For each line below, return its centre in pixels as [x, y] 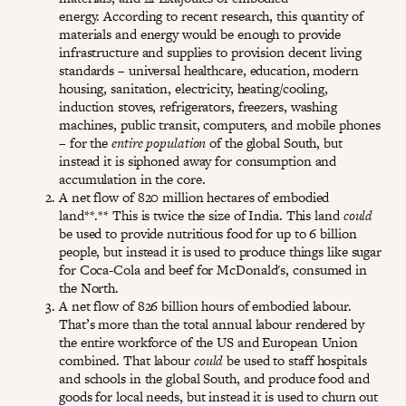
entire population [159, 142]
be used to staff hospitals [295, 360]
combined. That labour [126, 360]
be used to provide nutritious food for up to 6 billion [208, 233]
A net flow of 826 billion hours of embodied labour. [205, 305]
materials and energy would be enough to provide [200, 34]
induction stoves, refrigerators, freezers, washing [198, 106]
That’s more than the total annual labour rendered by [212, 324]
